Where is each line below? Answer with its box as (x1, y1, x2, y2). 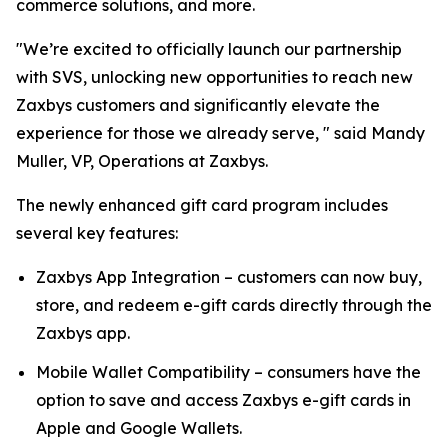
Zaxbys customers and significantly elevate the (16, 95, 380, 115)
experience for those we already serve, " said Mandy (16, 123, 425, 143)
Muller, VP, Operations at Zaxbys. (16, 151, 268, 171)
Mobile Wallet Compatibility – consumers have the (36, 361, 421, 382)
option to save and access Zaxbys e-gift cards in (36, 389, 411, 410)
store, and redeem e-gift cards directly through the (36, 295, 432, 315)
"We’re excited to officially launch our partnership (16, 39, 402, 59)
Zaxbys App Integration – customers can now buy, (36, 267, 422, 287)
